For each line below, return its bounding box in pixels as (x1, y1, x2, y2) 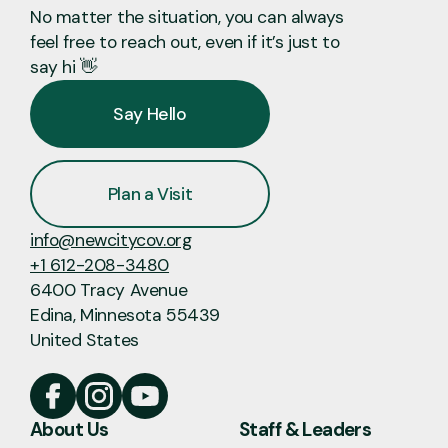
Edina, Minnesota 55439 (30, 304, 220, 327)
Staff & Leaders (239, 417, 372, 443)
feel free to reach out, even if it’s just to (30, 31, 340, 54)
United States (30, 329, 139, 352)
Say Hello (113, 102, 187, 125)
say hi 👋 (30, 56, 98, 79)
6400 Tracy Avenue (30, 279, 188, 302)
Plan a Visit (107, 182, 193, 205)
